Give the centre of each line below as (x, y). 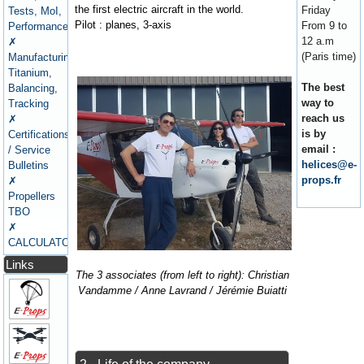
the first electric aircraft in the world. (160, 9)
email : (318, 149)
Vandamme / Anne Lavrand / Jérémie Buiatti (182, 290)
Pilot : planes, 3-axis (123, 24)
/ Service (30, 149)
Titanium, (30, 72)
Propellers (32, 196)
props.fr (321, 180)
